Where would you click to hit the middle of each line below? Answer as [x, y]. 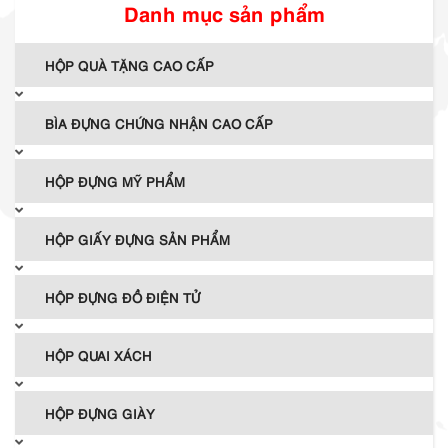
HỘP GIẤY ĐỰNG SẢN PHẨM [137, 238]
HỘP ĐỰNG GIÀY [100, 412]
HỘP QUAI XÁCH [98, 354]
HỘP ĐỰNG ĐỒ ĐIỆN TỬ [122, 296]
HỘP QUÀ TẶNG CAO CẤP [129, 64]
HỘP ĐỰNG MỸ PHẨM [115, 180]
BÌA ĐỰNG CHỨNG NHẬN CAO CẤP [159, 122]
